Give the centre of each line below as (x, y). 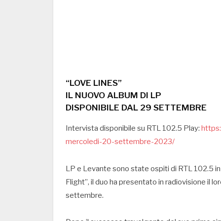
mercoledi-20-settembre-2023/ (120, 141)
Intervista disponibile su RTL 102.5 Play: (133, 128)
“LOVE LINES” (94, 82)
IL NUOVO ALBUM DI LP (113, 95)
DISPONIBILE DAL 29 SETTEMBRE (136, 107)
